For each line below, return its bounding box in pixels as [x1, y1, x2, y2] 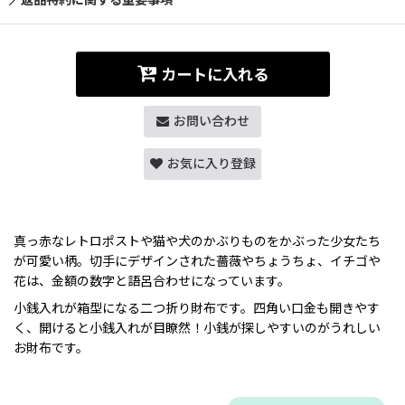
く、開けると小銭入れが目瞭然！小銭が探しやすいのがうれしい [14, 321, 381, 335]
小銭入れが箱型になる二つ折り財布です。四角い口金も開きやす [14, 301, 380, 316]
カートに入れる [160, 66, 268, 85]
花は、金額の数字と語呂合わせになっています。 [14, 273, 290, 288]
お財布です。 [14, 341, 89, 355]
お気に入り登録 [166, 155, 256, 171]
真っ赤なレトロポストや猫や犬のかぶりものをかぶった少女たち [14, 233, 381, 249]
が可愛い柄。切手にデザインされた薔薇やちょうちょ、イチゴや [14, 253, 381, 268]
